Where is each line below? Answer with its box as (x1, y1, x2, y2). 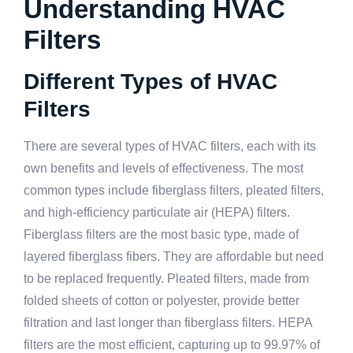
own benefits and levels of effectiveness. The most (24, 161, 303, 175)
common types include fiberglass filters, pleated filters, (24, 183, 324, 197)
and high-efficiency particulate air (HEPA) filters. (24, 205, 290, 219)
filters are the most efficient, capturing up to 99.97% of (24, 337, 320, 351)
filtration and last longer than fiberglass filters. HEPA (24, 315, 312, 329)
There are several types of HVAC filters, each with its (24, 139, 316, 153)
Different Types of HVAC (24, 69, 277, 94)
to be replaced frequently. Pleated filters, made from (24, 271, 309, 285)
